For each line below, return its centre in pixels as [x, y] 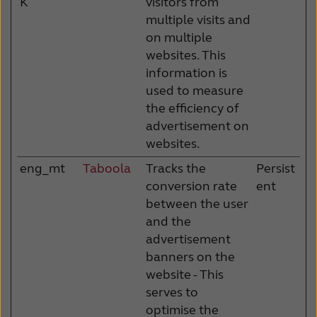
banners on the [190, 257]
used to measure [195, 90]
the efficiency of [192, 108]
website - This [185, 274]
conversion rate [191, 186]
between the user [197, 203]
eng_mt [42, 168]
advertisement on [197, 126]
